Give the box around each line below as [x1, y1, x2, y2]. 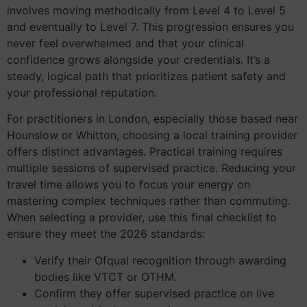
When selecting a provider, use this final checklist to [7, 210, 277, 225]
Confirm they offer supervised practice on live [34, 286, 274, 300]
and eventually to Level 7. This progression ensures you [7, 20, 294, 34]
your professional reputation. [7, 86, 157, 100]
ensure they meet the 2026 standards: [7, 227, 205, 241]
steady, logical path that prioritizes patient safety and [7, 69, 286, 84]
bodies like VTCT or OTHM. [34, 269, 177, 284]
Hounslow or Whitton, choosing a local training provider [7, 128, 297, 143]
